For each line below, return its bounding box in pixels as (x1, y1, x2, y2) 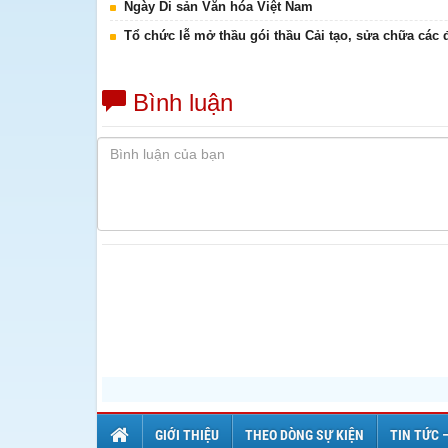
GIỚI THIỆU (155, 427, 219, 443)
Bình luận (126, 89, 233, 116)
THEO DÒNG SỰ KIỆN (245, 427, 364, 443)
